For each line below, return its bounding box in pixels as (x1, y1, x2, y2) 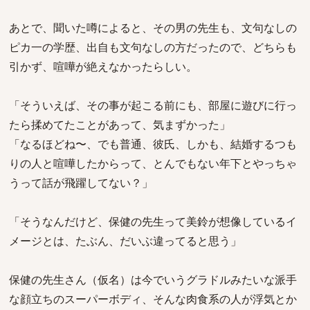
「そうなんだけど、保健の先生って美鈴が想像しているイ (9, 214, 297, 229)
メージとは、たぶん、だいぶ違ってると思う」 (9, 233, 241, 248)
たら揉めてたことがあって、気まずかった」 (9, 117, 230, 132)
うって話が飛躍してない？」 (9, 175, 153, 190)
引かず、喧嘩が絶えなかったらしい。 (9, 59, 197, 74)
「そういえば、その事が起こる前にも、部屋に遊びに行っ (9, 98, 297, 113)
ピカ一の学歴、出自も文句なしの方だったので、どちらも (9, 39, 297, 55)
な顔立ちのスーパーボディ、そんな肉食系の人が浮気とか (9, 291, 297, 307)
